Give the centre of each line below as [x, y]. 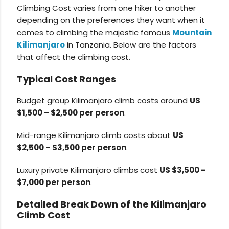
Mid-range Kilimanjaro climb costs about [95, 135]
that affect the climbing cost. [74, 57]
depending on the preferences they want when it [111, 20]
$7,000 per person [54, 182]
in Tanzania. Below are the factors [131, 45]
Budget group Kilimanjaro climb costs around [104, 101]
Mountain [192, 33]
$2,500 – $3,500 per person [72, 148]
